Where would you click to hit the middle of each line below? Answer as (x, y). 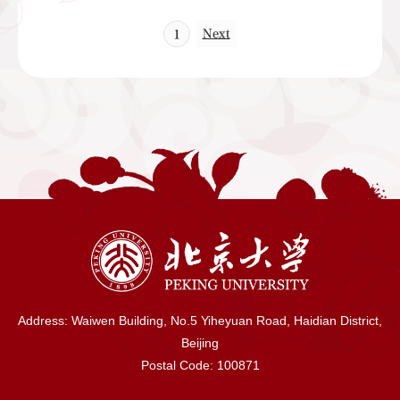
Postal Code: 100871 (200, 365)
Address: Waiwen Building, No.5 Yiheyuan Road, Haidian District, (200, 320)
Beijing (200, 342)
